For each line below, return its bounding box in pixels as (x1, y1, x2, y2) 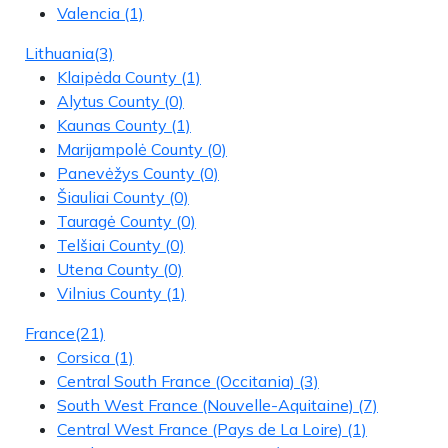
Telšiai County (57, 234, 161, 255)
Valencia (57, 2, 120, 23)
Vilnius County (57, 282, 162, 303)
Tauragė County (57, 210, 172, 231)
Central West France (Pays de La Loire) (57, 418, 343, 439)
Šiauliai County (57, 186, 165, 207)
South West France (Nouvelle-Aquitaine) (57, 394, 354, 415)
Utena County (57, 258, 159, 279)
